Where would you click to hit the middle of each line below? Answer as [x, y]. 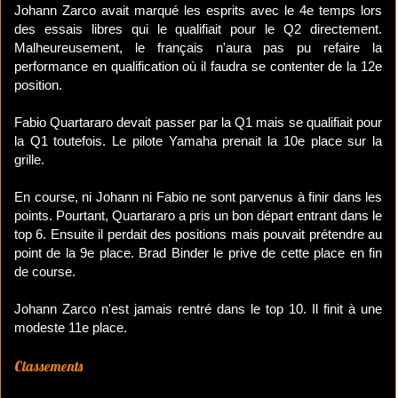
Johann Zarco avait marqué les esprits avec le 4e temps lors [198, 11]
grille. [29, 160]
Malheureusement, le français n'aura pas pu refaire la [198, 48]
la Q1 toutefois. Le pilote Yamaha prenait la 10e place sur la [198, 141]
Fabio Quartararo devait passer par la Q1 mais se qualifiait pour [198, 123]
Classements [48, 366]
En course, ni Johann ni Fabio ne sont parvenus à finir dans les [198, 197]
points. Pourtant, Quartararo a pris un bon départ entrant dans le [198, 216]
